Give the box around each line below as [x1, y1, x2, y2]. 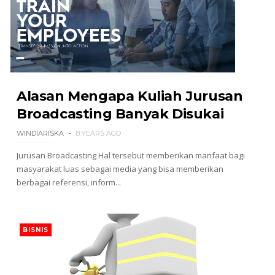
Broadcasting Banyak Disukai [16, 106, 224, 122]
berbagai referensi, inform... [16, 177, 121, 188]
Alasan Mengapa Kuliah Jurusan [16, 88, 243, 104]
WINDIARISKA [16, 129, 64, 137]
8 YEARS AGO [76, 129, 121, 137]
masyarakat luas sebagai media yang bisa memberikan [16, 163, 223, 174]
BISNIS [22, 226, 48, 234]
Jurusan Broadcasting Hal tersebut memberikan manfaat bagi [16, 150, 245, 161]
